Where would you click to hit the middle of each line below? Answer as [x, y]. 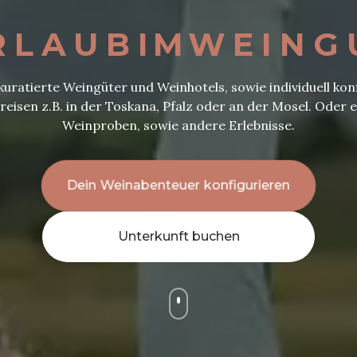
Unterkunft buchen [178, 236]
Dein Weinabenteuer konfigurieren [178, 185]
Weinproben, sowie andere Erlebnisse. [178, 125]
